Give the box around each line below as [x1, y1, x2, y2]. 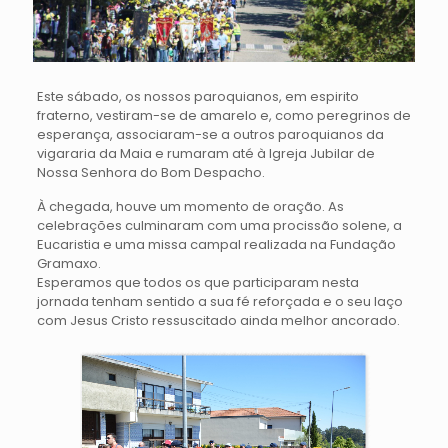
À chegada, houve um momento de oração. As [36, 196, 344, 216]
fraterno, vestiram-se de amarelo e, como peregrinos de [36, 105, 411, 125]
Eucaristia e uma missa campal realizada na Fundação [36, 234, 396, 254]
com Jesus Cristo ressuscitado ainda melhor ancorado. [36, 310, 400, 330]
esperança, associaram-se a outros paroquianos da [36, 124, 384, 144]
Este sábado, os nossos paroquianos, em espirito [36, 86, 359, 106]
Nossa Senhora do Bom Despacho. [36, 162, 265, 182]
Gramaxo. [36, 253, 101, 273]
